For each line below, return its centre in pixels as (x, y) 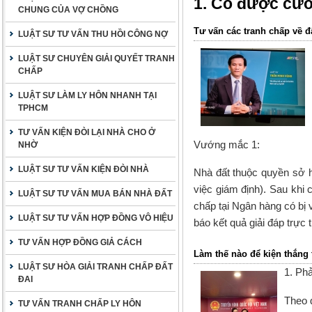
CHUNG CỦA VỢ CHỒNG (68, 10)
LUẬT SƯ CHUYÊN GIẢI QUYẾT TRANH (96, 58)
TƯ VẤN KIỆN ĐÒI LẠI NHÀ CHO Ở (87, 132)
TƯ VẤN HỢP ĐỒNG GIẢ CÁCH (80, 242)
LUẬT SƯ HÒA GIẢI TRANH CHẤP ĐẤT (95, 267)
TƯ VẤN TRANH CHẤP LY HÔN (80, 304)
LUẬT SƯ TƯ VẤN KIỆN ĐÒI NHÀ (84, 169)
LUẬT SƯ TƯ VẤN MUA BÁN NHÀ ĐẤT (95, 194)
